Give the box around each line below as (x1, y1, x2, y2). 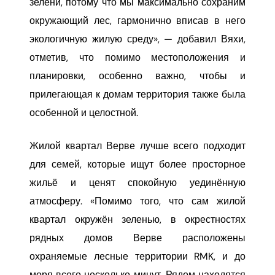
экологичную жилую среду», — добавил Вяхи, (29, 33, 246, 45)
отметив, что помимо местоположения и (29, 52, 246, 63)
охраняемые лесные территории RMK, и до (29, 250, 246, 262)
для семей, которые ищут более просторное (29, 158, 246, 170)
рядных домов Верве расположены (29, 232, 246, 244)
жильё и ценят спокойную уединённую (29, 177, 246, 188)
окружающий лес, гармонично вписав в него (29, 15, 246, 26)
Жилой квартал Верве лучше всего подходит (29, 140, 246, 152)
